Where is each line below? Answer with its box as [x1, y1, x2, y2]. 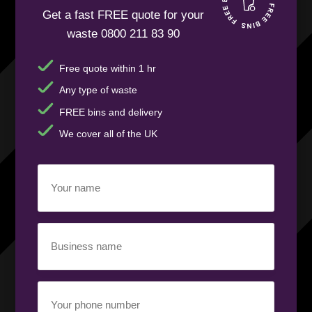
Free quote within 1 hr [58, 63, 156, 75]
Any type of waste [58, 84, 137, 96]
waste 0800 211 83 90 [66, 27, 180, 41]
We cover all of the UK [58, 127, 157, 139]
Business [37, 224, 88, 237]
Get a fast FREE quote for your [42, 8, 204, 22]
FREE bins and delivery [58, 106, 162, 118]
